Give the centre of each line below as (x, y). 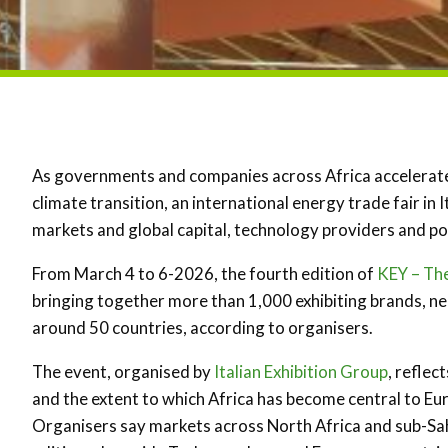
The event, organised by (123, 371)
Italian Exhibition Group (301, 371)
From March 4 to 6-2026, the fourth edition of (204, 273)
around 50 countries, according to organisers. (202, 327)
